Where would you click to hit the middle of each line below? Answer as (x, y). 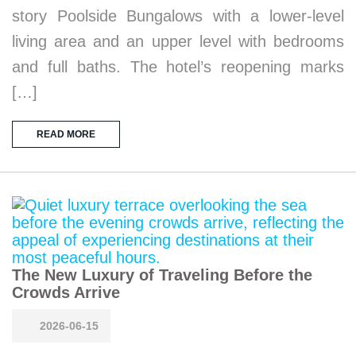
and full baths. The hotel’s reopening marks (178, 66)
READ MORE (66, 134)
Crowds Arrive (66, 292)
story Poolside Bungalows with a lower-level (178, 15)
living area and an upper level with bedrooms (178, 41)
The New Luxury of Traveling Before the (162, 275)
